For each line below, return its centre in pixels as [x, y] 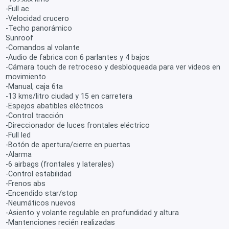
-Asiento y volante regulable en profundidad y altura [93, 213]
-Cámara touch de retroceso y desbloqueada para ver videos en [113, 67]
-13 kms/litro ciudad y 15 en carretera [69, 96]
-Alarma [19, 155]
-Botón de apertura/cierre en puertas [68, 145]
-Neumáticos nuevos [41, 203]
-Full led [18, 135]
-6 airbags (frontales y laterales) [60, 164]
